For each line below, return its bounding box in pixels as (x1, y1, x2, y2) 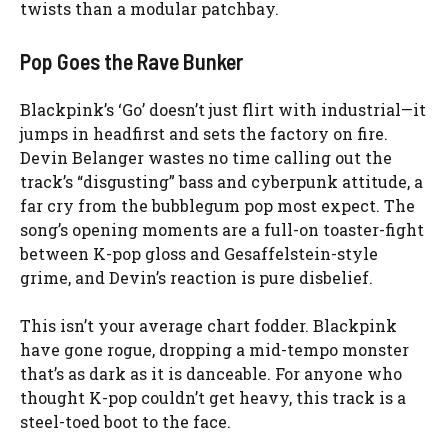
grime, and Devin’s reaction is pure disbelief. (20, 267, 373, 288)
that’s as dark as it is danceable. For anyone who (20, 363, 402, 384)
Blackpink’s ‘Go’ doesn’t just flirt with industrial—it (20, 99, 426, 120)
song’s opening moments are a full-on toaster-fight (20, 219, 424, 240)
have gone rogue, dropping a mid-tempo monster (20, 339, 409, 360)
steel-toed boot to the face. (20, 411, 231, 432)
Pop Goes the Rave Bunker (20, 48, 243, 74)
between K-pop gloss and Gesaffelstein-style (20, 243, 378, 264)
